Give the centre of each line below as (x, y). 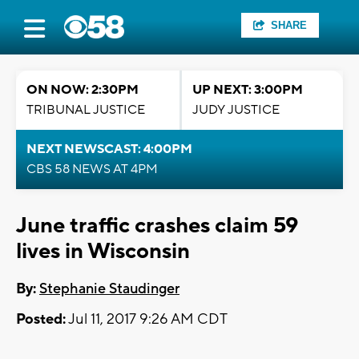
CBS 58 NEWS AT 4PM (92, 169)
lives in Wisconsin (103, 251)
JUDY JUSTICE (236, 110)
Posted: (41, 320)
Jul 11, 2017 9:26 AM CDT (147, 320)
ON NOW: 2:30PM (83, 90)
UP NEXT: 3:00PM (248, 90)
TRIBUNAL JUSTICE (86, 110)
